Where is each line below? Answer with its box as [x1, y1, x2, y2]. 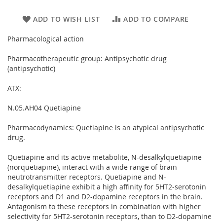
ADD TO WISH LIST [33, 14, 100, 24]
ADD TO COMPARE [123, 14, 189, 24]
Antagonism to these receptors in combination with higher [7, 201, 201, 211]
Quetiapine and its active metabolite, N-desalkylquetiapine [7, 152, 202, 162]
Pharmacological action [7, 34, 84, 43]
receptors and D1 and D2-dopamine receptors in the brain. [7, 191, 203, 201]
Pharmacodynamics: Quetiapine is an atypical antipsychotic [7, 122, 204, 132]
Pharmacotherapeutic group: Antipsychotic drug [7, 53, 167, 63]
